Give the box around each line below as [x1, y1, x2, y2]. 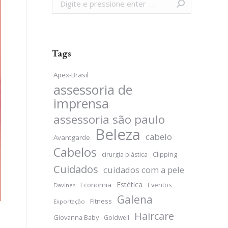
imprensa [53, 95, 109, 112]
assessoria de [53, 81, 132, 98]
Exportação [53, 197, 85, 205]
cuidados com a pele [103, 164, 184, 176]
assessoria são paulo [53, 111, 165, 127]
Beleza [95, 124, 140, 145]
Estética [117, 180, 142, 189]
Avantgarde [53, 133, 90, 142]
